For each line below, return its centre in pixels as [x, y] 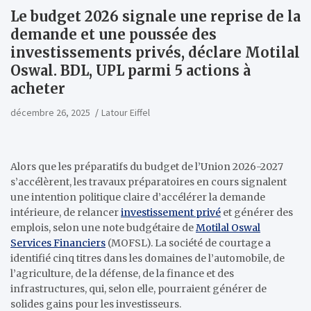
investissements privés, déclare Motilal [155, 52]
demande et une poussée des [114, 34]
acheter [38, 89]
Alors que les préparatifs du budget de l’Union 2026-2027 [147, 167]
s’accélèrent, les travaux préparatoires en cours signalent [149, 182]
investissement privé [171, 212]
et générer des [257, 212]
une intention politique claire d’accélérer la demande [138, 197]
